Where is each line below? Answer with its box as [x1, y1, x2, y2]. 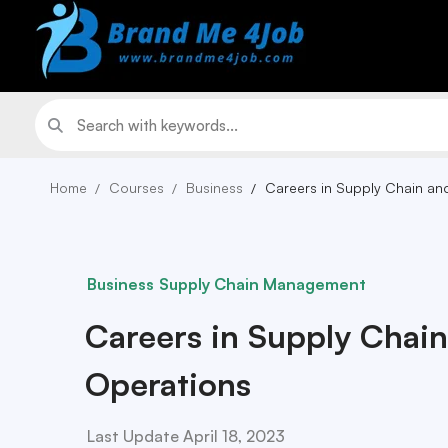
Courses [109, 179, 164, 196]
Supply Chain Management [159, 274, 366, 294]
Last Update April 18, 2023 [87, 426, 285, 446]
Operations [85, 364, 251, 404]
